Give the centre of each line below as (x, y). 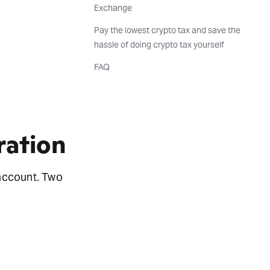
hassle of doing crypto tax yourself (159, 44)
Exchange (113, 8)
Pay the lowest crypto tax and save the (167, 30)
